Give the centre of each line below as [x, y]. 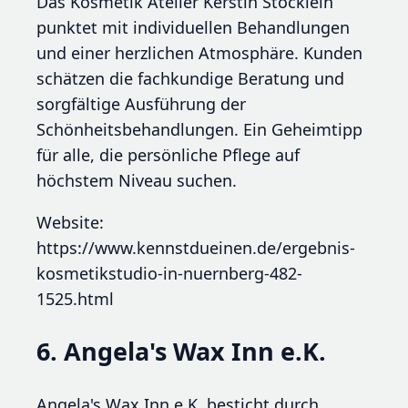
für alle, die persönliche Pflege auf [168, 155]
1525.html [75, 299]
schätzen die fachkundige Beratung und [190, 79]
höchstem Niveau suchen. [137, 181]
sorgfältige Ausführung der [141, 104]
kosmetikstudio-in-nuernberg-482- [169, 274]
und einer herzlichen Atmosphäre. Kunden [199, 53]
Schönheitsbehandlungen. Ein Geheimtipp [199, 130]
